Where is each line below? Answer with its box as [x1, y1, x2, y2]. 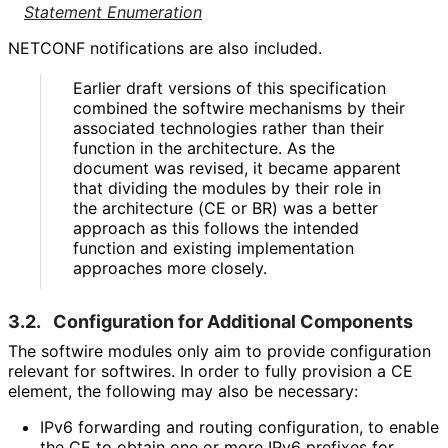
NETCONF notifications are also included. [8, 38, 321, 59]
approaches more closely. [73, 257, 266, 278]
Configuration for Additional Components [53, 310, 413, 332]
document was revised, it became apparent [73, 157, 401, 178]
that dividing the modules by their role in [73, 177, 381, 198]
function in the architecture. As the [73, 137, 335, 158]
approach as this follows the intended [73, 217, 359, 238]
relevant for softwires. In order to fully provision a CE [8, 360, 413, 381]
